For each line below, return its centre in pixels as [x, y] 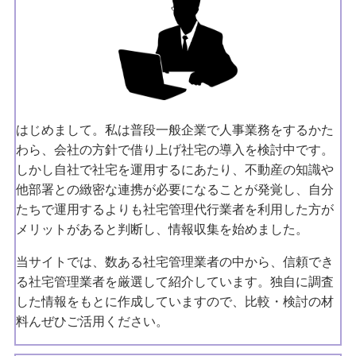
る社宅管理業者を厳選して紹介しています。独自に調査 [174, 282]
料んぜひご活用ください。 [92, 321]
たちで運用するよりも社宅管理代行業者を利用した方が [174, 209]
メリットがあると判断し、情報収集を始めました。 [162, 229]
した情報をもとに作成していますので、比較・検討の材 [174, 302]
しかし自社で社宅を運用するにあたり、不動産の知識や [174, 170]
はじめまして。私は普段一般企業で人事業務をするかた [174, 130]
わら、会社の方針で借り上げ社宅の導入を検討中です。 [174, 150]
